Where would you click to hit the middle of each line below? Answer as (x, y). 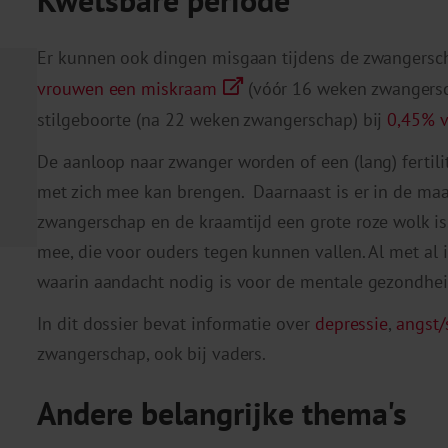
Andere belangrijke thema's (222, 412)
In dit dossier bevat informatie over (176, 324)
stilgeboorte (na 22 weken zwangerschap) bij (212, 120)
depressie (351, 324)
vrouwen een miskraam (127, 89)
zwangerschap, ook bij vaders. (152, 354)
